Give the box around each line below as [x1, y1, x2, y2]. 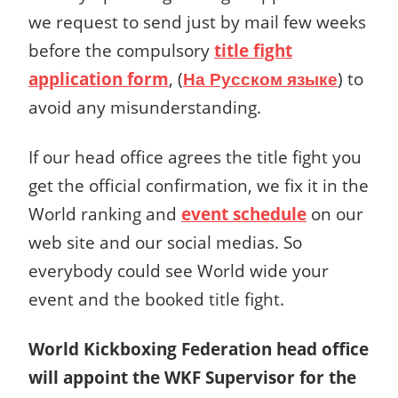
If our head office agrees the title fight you [28, 146, 362, 169]
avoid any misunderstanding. [28, 96, 261, 119]
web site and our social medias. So [28, 231, 302, 254]
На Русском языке [183, 68, 338, 91]
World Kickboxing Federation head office [28, 338, 369, 361]
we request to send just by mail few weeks [28, 11, 366, 34]
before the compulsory [28, 39, 214, 62]
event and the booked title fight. [28, 288, 284, 311]
